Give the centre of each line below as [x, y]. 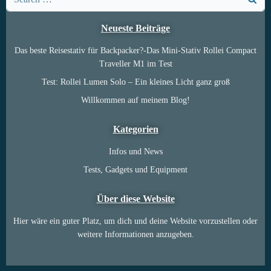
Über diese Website [135, 199]
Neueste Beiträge [135, 28]
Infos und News [135, 152]
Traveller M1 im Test [135, 64]
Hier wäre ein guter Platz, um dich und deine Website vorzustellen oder [135, 221]
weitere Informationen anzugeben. [135, 234]
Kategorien [135, 129]
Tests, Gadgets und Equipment [135, 170]
